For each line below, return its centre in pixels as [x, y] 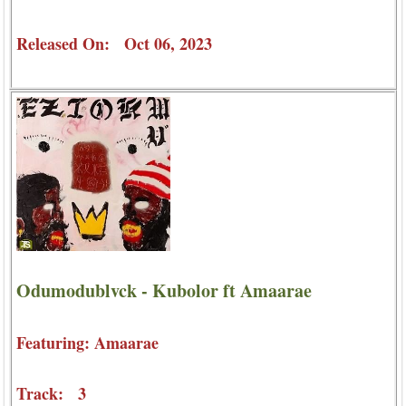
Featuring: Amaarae [87, 342]
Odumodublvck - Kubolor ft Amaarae [164, 290]
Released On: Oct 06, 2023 [114, 44]
